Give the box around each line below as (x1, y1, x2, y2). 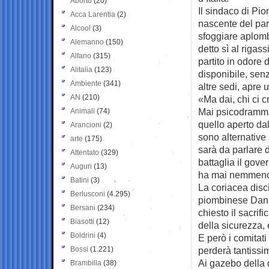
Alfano (70, 51, 91, 60)
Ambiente (70, 79, 101, 88)
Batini (70, 175, 89, 184)
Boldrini (70, 231, 95, 240)
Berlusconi (70, 189, 105, 198)
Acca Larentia (70, 10, 115, 19)
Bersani (70, 203, 95, 212)
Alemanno (70, 37, 104, 46)
